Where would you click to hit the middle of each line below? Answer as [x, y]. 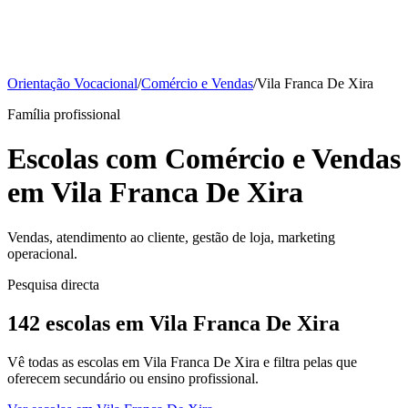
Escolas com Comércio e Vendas [204, 159]
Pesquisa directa [53, 284]
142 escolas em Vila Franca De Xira [173, 323]
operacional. [42, 253]
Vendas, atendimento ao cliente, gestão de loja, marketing [171, 237]
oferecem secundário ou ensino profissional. [133, 378]
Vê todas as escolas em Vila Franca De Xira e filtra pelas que [182, 362]
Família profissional [64, 114]
